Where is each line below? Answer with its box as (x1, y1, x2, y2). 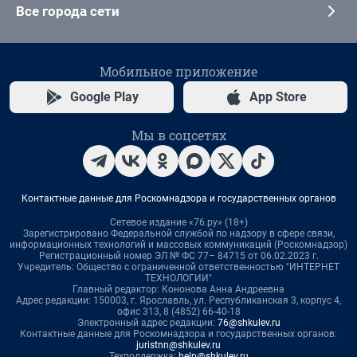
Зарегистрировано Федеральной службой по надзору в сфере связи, (22, 227, 335, 239)
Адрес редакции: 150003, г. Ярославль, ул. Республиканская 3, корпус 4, (16, 294, 341, 306)
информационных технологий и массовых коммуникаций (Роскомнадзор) (10, 238, 347, 250)
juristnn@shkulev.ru (136, 339, 221, 351)
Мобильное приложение (100, 62, 257, 80)
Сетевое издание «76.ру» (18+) (109, 216, 248, 228)
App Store (249, 88, 307, 104)
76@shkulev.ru (217, 316, 280, 328)
